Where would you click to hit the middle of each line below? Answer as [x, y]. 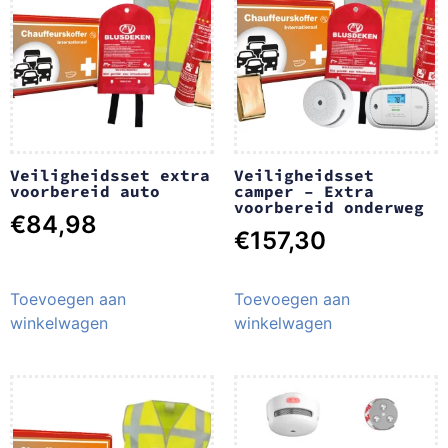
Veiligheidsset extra [110, 174]
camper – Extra [304, 190]
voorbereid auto [85, 190]
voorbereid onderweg [329, 206]
